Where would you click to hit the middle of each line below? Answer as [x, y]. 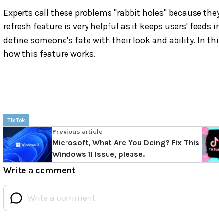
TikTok [16, 120]
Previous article [77, 131]
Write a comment [39, 170]
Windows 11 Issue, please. [99, 154]
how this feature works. [50, 54]
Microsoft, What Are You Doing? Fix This [126, 142]
